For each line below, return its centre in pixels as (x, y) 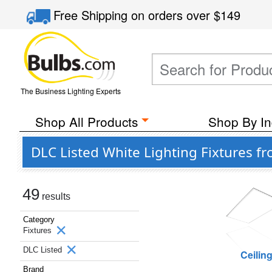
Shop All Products (86, 121)
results (55, 196)
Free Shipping (93, 15)
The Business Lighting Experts (70, 91)
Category (39, 219)
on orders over (173, 15)
